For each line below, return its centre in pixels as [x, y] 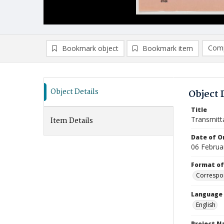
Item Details [72, 121]
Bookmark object [90, 48]
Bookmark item [168, 48]
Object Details [74, 92]
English [206, 205]
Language [207, 194]
